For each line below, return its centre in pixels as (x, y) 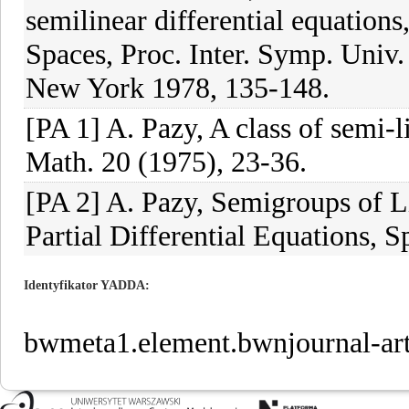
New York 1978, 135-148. (178, 88)
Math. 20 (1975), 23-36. (166, 162)
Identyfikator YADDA (84, 285)
